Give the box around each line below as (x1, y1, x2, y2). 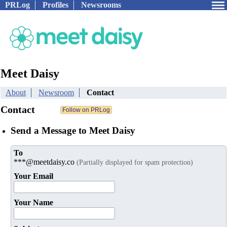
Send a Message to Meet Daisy (11, 125, 135, 136)
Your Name (14, 198, 53, 207)
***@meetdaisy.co (14, 158, 77, 167)
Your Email (14, 172, 53, 181)
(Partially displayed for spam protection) (77, 158, 193, 167)
